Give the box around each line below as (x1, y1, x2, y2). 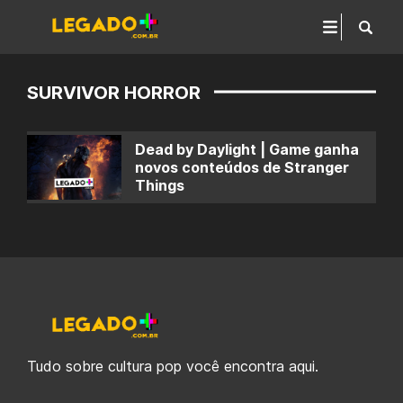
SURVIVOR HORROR (27, 82, 201, 103)
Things (135, 176, 184, 194)
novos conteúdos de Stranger (135, 158, 349, 176)
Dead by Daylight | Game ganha (135, 140, 359, 158)
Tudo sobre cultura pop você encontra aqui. (27, 357, 318, 375)
